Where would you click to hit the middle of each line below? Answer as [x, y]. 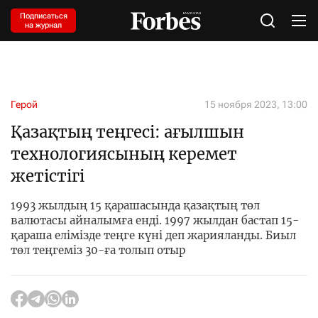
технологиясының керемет [124, 154]
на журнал [43, 25]
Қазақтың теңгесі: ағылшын [127, 132]
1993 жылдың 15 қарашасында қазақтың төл [135, 205]
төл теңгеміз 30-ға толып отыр [98, 250]
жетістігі [48, 176]
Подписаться [43, 16]
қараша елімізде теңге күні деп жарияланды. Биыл [153, 235]
